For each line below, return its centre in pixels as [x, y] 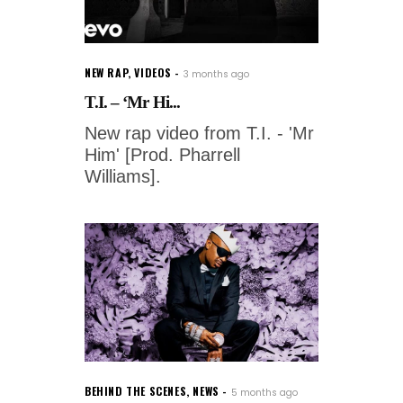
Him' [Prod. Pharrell [162, 155]
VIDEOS [153, 73]
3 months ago [217, 75]
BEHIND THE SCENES [136, 391]
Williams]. [123, 177]
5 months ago [264, 393]
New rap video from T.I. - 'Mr [199, 134]
